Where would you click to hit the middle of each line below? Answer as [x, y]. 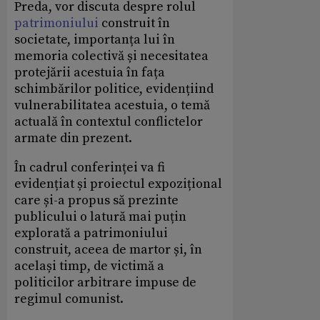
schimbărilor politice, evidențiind [114, 89]
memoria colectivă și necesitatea [111, 56]
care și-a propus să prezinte [96, 201]
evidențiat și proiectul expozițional [118, 184]
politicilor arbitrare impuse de [105, 283]
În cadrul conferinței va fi [90, 168]
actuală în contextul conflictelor [109, 122]
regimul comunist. [69, 299]
